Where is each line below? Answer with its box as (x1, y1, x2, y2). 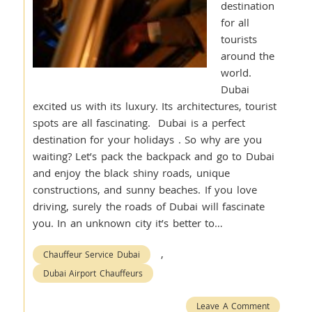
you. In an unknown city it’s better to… (32, 216, 224, 230)
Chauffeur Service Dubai (42, 249, 140, 260)
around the (220, 49, 275, 63)
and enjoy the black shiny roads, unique (32, 166, 230, 180)
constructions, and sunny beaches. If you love (32, 182, 257, 196)
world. (220, 65, 251, 79)
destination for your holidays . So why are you (32, 132, 262, 146)
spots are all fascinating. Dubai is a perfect (32, 116, 245, 130)
